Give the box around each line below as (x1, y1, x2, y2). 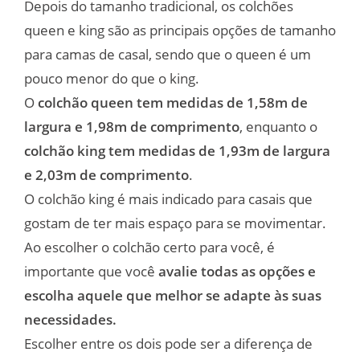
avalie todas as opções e (155, 261, 316, 280)
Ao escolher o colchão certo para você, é (24, 237, 275, 256)
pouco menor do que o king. (24, 68, 199, 88)
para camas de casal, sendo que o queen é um (24, 44, 311, 63)
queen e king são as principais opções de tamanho (24, 20, 336, 39)
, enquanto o (239, 117, 317, 136)
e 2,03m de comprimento (24, 165, 189, 184)
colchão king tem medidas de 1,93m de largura (24, 141, 330, 160)
